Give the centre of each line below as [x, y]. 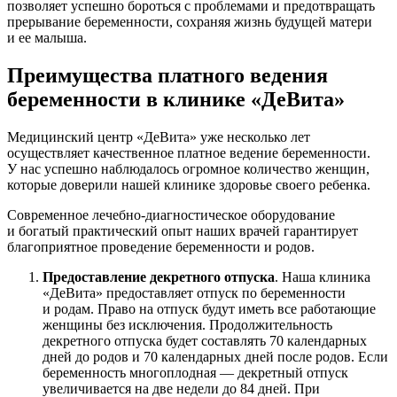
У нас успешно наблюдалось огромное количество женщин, [188, 168]
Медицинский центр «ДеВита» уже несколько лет [159, 136]
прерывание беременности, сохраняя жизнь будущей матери [190, 21]
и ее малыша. [47, 37]
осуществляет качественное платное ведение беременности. [189, 152]
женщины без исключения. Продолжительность [187, 324]
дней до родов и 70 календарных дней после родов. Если [215, 356]
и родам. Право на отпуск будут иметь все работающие [209, 308]
